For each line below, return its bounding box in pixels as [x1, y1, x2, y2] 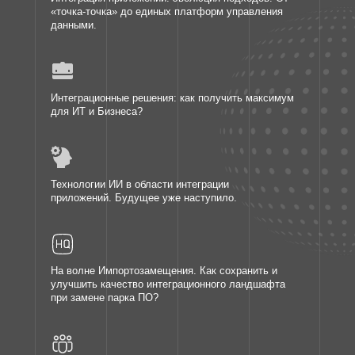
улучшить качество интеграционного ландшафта [51, 278, 285, 290]
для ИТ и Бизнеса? [51, 105, 143, 117]
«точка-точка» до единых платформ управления [51, 6, 283, 17]
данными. [51, 19, 97, 31]
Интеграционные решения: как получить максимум [51, 92, 294, 104]
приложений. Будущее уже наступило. [51, 192, 237, 204]
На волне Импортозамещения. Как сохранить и [51, 265, 277, 277]
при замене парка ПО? [51, 292, 158, 303]
